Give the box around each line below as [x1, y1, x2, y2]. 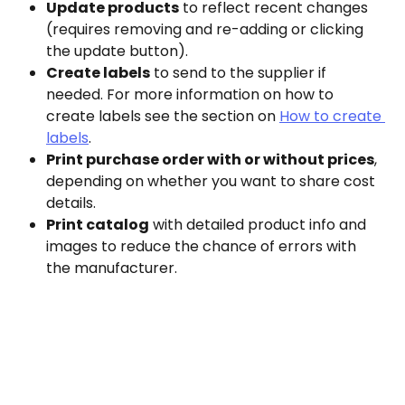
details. [46, 192, 96, 213]
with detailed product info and [149, 213, 370, 235]
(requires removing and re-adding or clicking [46, 18, 367, 40]
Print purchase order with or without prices [46, 148, 374, 170]
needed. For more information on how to [46, 83, 337, 105]
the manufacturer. [46, 257, 177, 278]
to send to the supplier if [150, 61, 330, 83]
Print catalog [46, 213, 149, 235]
